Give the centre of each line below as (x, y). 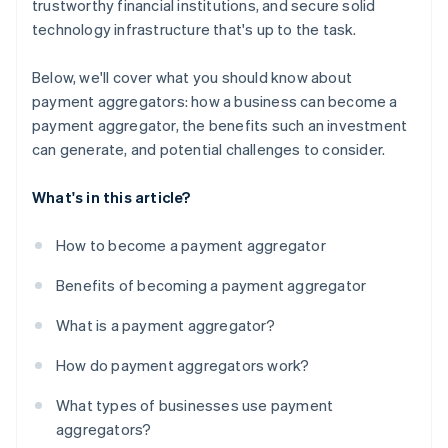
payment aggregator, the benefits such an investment (220, 125)
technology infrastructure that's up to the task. (194, 29)
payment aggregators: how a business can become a (215, 101)
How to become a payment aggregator (191, 245)
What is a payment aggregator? (165, 325)
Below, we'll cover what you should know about (192, 77)
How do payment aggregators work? (183, 365)
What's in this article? (111, 197)
